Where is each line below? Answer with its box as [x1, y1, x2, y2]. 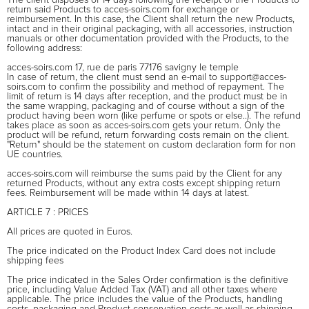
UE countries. [7, 149, 63, 159]
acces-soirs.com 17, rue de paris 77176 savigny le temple [7, 62, 239, 72]
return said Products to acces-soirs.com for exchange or [7, 4, 239, 14]
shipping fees [7, 255, 63, 266]
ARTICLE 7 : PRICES [7, 207, 88, 217]
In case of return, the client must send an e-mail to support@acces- [7, 72, 286, 82]
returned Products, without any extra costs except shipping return [7, 178, 281, 188]
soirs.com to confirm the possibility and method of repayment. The [7, 81, 284, 92]
